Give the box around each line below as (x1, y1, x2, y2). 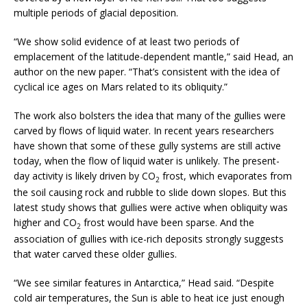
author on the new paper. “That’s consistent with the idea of (14, 65, 280, 79)
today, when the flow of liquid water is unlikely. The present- (14, 154, 280, 168)
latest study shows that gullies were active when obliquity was (14, 200, 288, 214)
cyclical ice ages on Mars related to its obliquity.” (14, 80, 228, 94)
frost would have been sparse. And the (81, 215, 254, 229)
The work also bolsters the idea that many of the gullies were (14, 109, 286, 123)
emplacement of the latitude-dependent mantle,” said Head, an (14, 50, 293, 64)
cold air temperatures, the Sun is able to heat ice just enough (14, 291, 284, 304)
